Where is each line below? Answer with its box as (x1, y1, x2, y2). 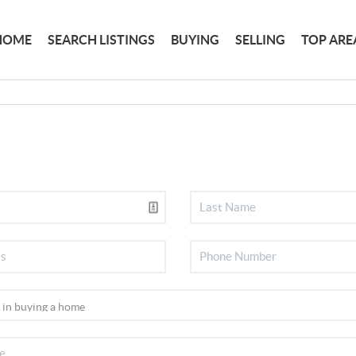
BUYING (171, 32, 220, 47)
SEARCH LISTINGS (48, 32, 156, 47)
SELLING (235, 32, 286, 47)
